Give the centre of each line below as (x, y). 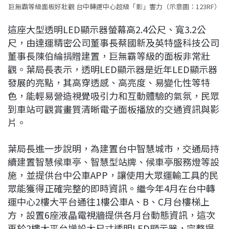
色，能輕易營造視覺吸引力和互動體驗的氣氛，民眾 (113, 96)
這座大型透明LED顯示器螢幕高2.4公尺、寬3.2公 (107, 29)
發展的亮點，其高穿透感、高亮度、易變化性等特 (109, 83)
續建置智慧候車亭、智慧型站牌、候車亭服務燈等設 (113, 162)
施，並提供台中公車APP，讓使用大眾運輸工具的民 (113, 175)
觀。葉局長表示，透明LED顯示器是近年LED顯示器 (112, 69)
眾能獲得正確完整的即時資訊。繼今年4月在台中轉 (111, 188)
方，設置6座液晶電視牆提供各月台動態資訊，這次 (111, 215)
